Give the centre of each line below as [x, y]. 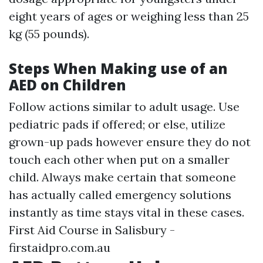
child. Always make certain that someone [122, 177]
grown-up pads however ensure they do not [130, 142]
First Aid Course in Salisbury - [92, 230]
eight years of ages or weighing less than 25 [129, 16]
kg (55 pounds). [49, 34]
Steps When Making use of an [118, 68]
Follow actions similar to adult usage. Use [124, 107]
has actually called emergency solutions [120, 195]
